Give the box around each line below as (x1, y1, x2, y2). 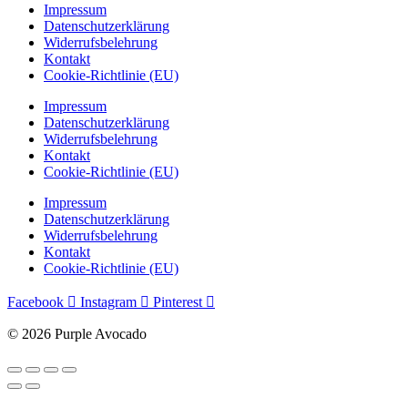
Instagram (80, 294, 137, 311)
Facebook (7, 294, 64, 311)
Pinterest (153, 294, 202, 311)
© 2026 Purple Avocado (7, 326, 147, 342)
